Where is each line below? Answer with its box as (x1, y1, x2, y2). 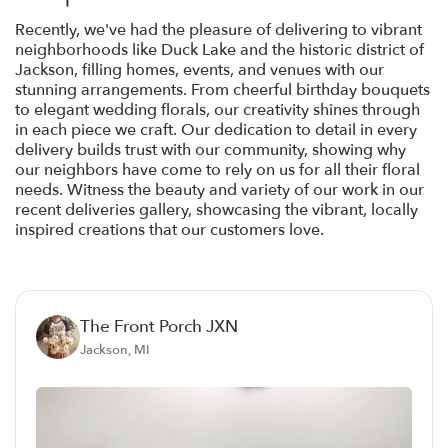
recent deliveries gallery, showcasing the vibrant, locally (15, 199, 418, 222)
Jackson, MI (80, 341, 150, 360)
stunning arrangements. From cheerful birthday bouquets (15, 79, 430, 102)
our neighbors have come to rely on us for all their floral (15, 159, 420, 182)
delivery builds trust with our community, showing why (15, 139, 406, 162)
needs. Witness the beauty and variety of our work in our (15, 179, 424, 202)
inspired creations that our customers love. (15, 219, 324, 242)
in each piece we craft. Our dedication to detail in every (15, 119, 417, 142)
